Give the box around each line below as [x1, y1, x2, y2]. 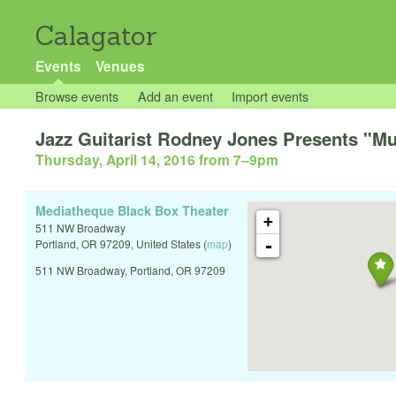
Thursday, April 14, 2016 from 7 [35, 149, 241, 171]
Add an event [137, 87, 213, 105]
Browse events [35, 87, 118, 105]
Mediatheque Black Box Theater [35, 202, 229, 220]
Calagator [35, 19, 157, 52]
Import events [232, 87, 309, 105]
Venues [95, 56, 145, 76]
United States [136, 236, 201, 252]
